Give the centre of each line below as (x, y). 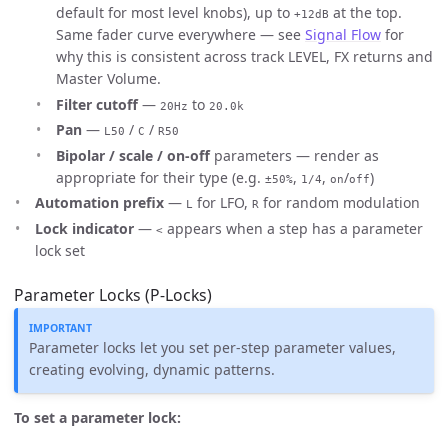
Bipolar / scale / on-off (133, 155)
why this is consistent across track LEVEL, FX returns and (244, 57)
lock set (60, 250)
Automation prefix (99, 203)
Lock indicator (84, 228)
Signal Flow (343, 35)
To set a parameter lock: (97, 417)
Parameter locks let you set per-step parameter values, (213, 348)
